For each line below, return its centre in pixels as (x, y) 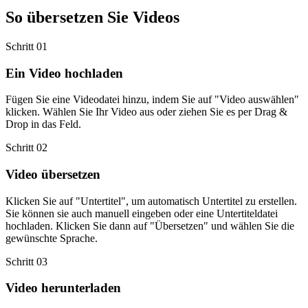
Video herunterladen (63, 288)
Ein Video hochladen (64, 73)
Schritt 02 (26, 148)
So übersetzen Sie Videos (92, 17)
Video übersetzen (53, 174)
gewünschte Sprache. (52, 238)
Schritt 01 (26, 46)
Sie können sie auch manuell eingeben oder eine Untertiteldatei (142, 213)
